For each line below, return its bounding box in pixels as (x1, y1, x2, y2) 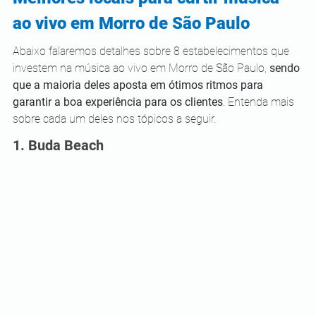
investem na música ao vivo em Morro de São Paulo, (13, 61, 269, 75)
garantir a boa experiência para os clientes (13, 95, 223, 109)
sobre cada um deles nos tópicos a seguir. (13, 112, 219, 126)
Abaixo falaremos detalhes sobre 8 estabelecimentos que (13, 44, 292, 58)
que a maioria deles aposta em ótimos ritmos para (13, 78, 266, 92)
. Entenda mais (223, 95, 297, 109)
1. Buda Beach (13, 137, 107, 154)
